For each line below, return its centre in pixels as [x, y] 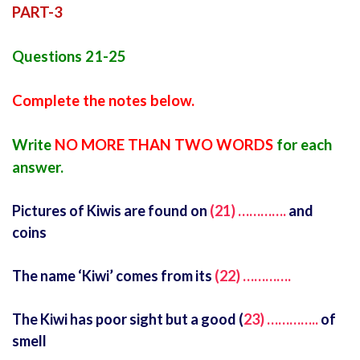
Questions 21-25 [69, 57]
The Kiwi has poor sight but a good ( [128, 319]
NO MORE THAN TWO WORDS [164, 145]
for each [303, 145]
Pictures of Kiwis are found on [111, 211]
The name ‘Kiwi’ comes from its [112, 276]
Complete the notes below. [103, 101]
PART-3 [37, 12]
